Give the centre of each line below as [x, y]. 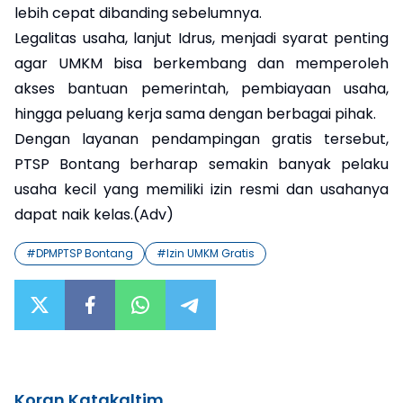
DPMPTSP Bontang [85, 253]
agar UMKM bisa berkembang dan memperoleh [201, 63]
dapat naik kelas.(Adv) [94, 214]
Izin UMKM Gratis [210, 253]
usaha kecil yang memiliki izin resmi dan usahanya [201, 189]
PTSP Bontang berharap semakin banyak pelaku [201, 164]
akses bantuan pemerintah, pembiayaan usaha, [201, 88]
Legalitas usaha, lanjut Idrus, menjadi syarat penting [201, 38]
